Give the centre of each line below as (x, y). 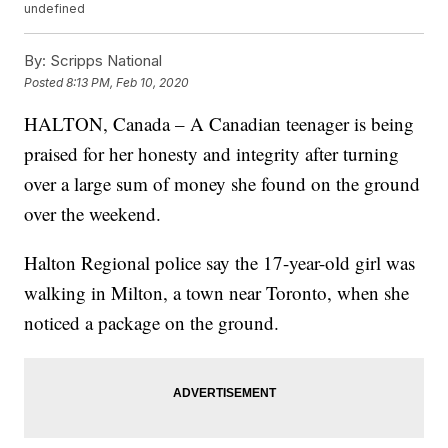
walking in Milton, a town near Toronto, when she (217, 293)
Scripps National (104, 61)
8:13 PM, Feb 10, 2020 (128, 82)
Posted (45, 82)
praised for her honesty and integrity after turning (212, 154)
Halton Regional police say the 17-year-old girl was (220, 263)
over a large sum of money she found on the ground (222, 184)
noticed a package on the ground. (152, 323)
